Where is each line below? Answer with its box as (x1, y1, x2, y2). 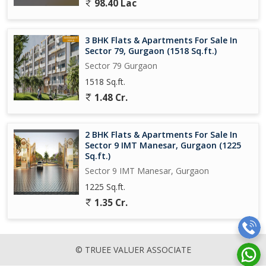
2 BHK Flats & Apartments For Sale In (85, 128, 237, 140)
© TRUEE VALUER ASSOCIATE (75, 243, 191, 255)
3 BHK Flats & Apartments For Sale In (85, 34, 237, 46)
